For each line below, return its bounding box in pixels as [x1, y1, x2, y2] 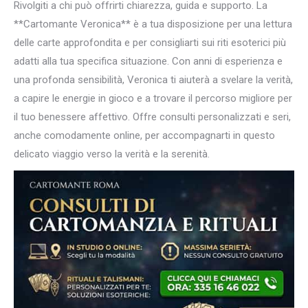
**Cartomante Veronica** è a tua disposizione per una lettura [14, 17, 292, 30]
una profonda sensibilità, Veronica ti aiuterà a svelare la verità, [14, 73, 293, 86]
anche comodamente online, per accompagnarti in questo [14, 129, 275, 142]
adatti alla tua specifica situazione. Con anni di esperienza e [14, 54, 283, 67]
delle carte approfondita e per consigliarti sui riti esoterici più [14, 36, 286, 49]
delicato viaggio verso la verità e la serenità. [14, 147, 210, 160]
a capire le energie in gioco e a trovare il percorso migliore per [14, 91, 292, 104]
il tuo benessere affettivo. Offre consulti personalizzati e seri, [14, 110, 291, 123]
